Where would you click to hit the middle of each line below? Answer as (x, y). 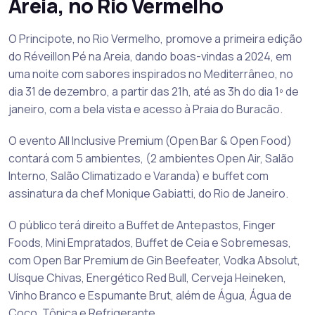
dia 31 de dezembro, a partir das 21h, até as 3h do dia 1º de (154, 91)
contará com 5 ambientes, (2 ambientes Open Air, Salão (151, 158)
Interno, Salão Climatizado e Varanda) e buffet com (139, 175)
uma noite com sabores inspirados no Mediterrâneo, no (151, 73)
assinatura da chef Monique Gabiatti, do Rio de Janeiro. (148, 193)
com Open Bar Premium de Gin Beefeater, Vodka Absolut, (154, 260)
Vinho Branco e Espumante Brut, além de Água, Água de (150, 295)
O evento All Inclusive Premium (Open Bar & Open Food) (150, 140)
